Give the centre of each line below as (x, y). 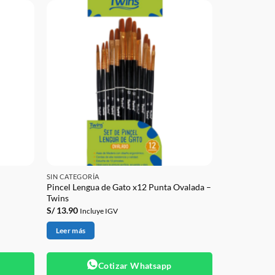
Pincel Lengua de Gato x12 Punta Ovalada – (129, 187)
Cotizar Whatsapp (135, 265)
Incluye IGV (99, 211)
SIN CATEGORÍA (73, 176)
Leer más (71, 231)
